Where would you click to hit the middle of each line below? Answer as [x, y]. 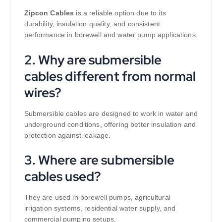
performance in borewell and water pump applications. [111, 34]
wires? [43, 92]
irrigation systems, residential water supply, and [100, 208]
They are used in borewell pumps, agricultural [97, 197]
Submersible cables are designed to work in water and [111, 113]
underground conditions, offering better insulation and [110, 124]
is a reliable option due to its [121, 13]
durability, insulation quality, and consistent [92, 24]
